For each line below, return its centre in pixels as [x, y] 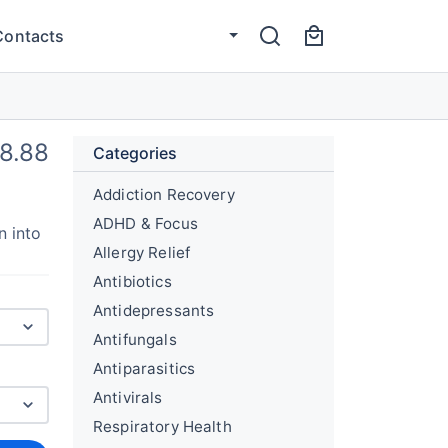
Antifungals [135, 339]
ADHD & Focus [145, 223]
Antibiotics [132, 281]
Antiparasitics [144, 368]
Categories [135, 153]
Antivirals [128, 397]
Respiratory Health [162, 426]
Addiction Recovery [164, 194]
